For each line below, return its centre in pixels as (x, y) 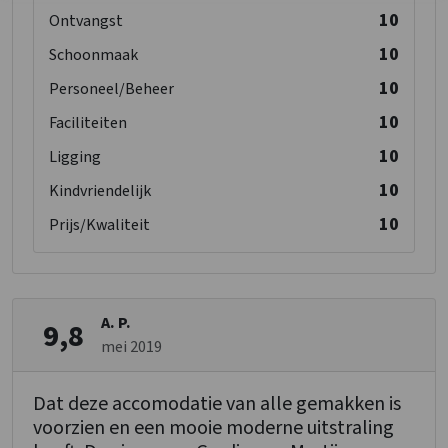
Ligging (75, 157)
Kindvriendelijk (100, 191)
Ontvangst (86, 21)
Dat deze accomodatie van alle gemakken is (217, 404)
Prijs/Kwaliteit (99, 225)
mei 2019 (131, 347)
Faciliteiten (88, 123)
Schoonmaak (93, 55)
